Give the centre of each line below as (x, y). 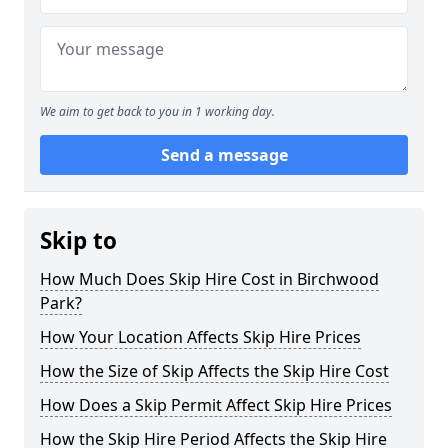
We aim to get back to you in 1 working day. (157, 111)
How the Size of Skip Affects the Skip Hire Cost (214, 370)
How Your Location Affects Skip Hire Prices (200, 336)
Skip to (78, 240)
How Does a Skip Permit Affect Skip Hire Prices (216, 404)
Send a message (224, 154)
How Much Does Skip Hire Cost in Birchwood (209, 278)
